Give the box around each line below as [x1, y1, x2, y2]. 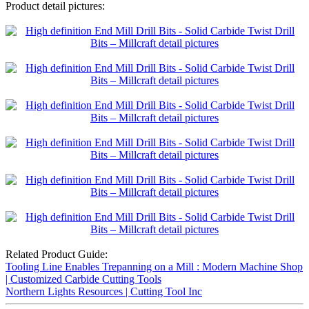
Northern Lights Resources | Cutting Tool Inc [6, 286, 202, 298]
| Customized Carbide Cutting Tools [6, 273, 161, 286]
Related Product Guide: [6, 248, 108, 261]
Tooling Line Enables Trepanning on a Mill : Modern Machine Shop [6, 261, 303, 273]
